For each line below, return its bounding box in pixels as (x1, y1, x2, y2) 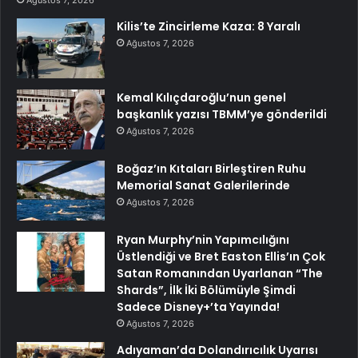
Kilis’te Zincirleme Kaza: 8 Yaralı (117, 18, 300, 35)
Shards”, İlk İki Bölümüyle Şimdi (117, 282, 296, 299)
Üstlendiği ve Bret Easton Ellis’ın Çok (117, 249, 325, 265)
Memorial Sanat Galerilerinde (117, 177, 290, 194)
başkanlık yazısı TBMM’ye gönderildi (117, 106, 327, 123)
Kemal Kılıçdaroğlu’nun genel (117, 89, 286, 106)
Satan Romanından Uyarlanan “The (117, 265, 323, 282)
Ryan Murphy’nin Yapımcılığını (117, 232, 289, 249)
